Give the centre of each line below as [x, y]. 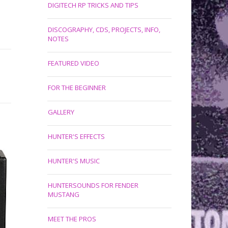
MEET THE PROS [72, 219]
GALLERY [61, 112]
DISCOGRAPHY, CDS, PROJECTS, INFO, [104, 30]
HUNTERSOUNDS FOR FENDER [93, 185]
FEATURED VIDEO [73, 63]
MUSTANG [63, 194]
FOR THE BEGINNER [77, 88]
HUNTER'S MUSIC [74, 161]
